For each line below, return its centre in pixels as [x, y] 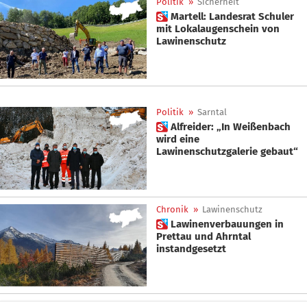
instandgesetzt [191, 248]
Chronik [172, 209]
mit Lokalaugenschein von [218, 28]
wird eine [178, 139]
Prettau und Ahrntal [204, 236]
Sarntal [212, 112]
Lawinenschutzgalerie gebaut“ [227, 152]
